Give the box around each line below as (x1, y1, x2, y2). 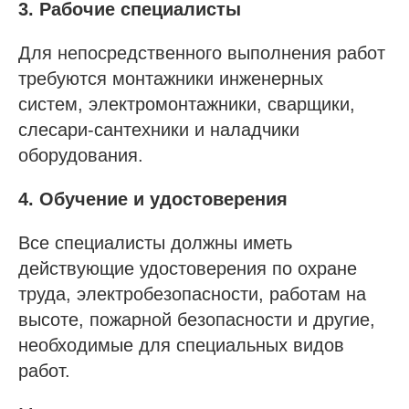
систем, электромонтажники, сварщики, (18, 93, 355, 114)
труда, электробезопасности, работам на (18, 283, 366, 304)
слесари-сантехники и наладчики (18, 119, 299, 140)
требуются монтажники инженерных (18, 68, 323, 89)
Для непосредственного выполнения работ (18, 42, 385, 63)
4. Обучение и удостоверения (18, 188, 288, 209)
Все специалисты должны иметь (18, 232, 292, 253)
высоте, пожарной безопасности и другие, (18, 309, 375, 330)
